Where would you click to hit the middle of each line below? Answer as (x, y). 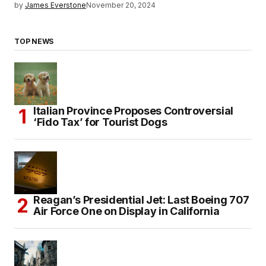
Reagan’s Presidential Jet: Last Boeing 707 (141, 200)
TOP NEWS (34, 42)
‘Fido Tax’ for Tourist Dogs (100, 122)
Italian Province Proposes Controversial (133, 111)
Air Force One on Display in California (126, 211)
